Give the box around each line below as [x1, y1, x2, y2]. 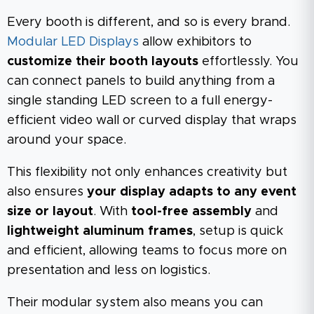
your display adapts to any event [87, 185, 296, 198]
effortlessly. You [198, 55, 299, 68]
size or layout [7, 205, 93, 218]
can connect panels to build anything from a [7, 74, 275, 88]
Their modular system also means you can [7, 296, 263, 309]
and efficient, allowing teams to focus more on [7, 244, 287, 257]
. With [93, 205, 131, 218]
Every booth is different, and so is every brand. [7, 15, 290, 29]
